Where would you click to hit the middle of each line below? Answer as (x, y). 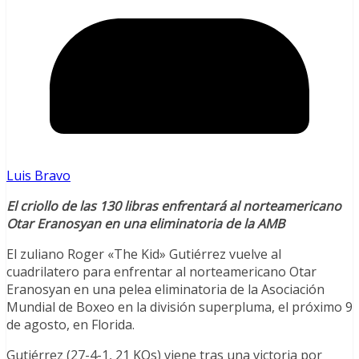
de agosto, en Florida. (71, 325)
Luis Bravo (38, 176)
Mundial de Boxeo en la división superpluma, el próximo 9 (179, 307)
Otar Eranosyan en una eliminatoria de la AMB (145, 224)
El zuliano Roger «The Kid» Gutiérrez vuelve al (144, 254)
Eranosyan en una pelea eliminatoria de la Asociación (165, 290)
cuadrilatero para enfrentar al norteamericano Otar (161, 272)
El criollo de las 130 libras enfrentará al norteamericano (174, 206)
